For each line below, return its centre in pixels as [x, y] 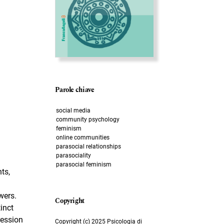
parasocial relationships [88, 147]
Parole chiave [75, 90]
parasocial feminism [83, 165]
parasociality [73, 156]
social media [73, 111]
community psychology [87, 120]
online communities [82, 138]
